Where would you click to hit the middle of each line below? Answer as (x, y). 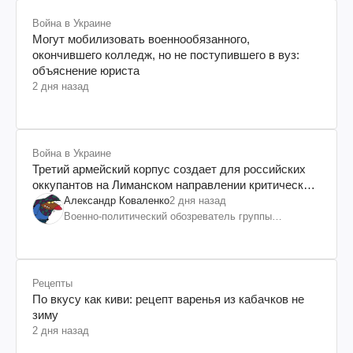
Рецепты (52, 283)
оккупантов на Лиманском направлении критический (174, 184)
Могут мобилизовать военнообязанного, (141, 39)
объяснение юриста (86, 70)
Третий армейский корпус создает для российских (169, 169)
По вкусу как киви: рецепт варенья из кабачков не (168, 299)
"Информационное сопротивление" (147, 232)
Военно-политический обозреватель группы (168, 216)
